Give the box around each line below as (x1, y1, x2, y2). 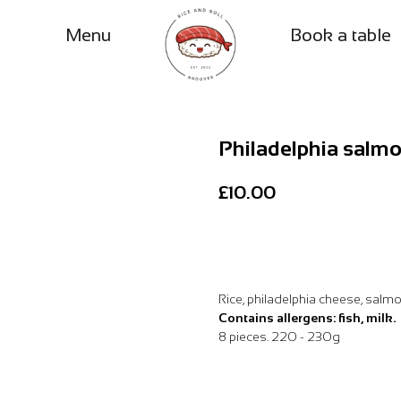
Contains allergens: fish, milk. (218, 310, 396, 325)
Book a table (290, 25, 391, 45)
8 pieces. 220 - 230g (218, 328, 340, 344)
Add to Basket (245, 235, 331, 250)
